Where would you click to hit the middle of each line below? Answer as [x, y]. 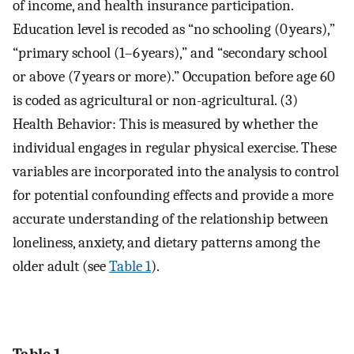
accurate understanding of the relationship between [171, 219]
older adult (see [61, 267]
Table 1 [130, 267]
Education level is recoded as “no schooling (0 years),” [174, 30]
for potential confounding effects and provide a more [173, 196]
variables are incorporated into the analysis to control [176, 172]
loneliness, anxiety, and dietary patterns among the [166, 243]
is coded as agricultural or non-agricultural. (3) [155, 101]
